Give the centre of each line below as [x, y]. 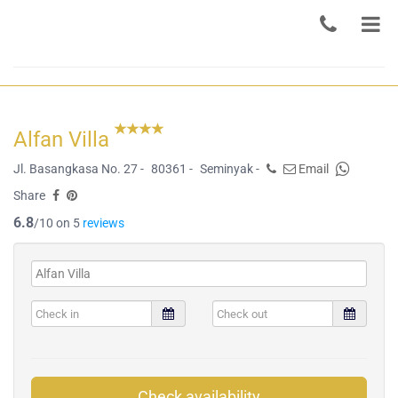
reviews [103, 223]
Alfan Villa [64, 139]
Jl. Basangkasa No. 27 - [79, 169]
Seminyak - [230, 169]
